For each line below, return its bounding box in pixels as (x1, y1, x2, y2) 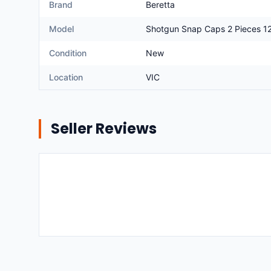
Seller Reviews (51, 119, 157, 139)
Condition (49, 48, 87, 58)
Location (49, 72, 83, 82)
